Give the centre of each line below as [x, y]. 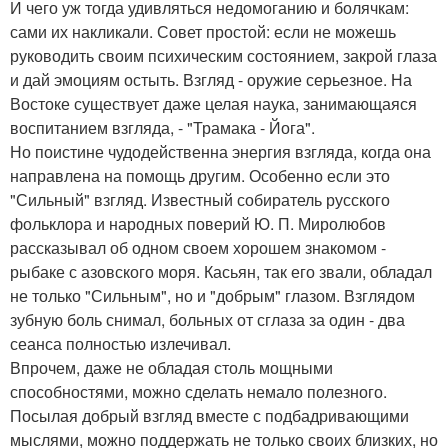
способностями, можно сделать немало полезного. [198, 391]
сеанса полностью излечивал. [120, 343]
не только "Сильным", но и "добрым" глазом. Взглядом [212, 295]
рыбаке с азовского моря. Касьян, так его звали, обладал [221, 271]
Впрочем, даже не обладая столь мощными [171, 367]
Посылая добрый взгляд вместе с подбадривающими [209, 415]
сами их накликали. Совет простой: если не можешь [203, 31]
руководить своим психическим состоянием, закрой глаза [223, 55]
